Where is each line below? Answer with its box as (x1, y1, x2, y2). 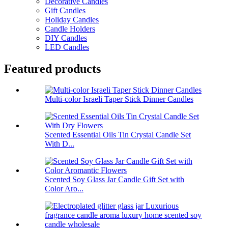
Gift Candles (45, 6, 85, 15)
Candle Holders (45, 24, 95, 33)
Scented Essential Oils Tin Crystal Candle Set (45, 130, 191, 139)
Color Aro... (45, 184, 83, 193)
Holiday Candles (45, 15, 99, 24)
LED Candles (45, 42, 89, 51)
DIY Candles (45, 33, 87, 42)
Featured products (4, 62, 101, 75)
